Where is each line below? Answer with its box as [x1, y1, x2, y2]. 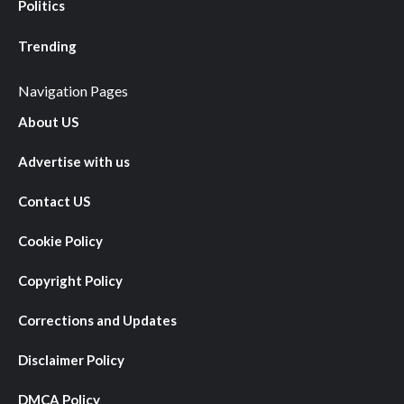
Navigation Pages [18, 82, 128, 99]
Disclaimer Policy [18, 352, 124, 368]
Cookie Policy [18, 233, 103, 249]
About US [18, 114, 78, 130]
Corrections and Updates [18, 312, 177, 328]
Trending [18, 38, 77, 54]
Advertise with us [18, 153, 130, 170]
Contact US [18, 193, 90, 209]
